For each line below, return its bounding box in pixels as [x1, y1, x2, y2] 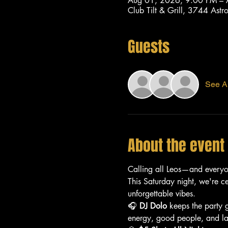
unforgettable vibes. [127, 188, 195, 199]
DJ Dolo [139, 200, 167, 211]
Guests [127, 35, 169, 58]
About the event [127, 134, 224, 157]
